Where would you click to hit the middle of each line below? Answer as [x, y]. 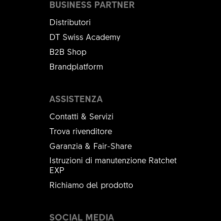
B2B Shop [68, 51]
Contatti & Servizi [82, 116]
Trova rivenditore [81, 131]
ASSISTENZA [76, 98]
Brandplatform [76, 66]
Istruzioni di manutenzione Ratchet [113, 160]
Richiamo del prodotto [92, 184]
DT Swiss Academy [85, 37]
